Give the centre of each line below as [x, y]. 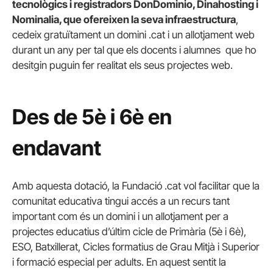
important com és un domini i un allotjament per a [120, 217]
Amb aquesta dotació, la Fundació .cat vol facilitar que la [136, 186]
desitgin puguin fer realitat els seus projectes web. [122, 65]
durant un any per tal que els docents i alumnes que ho [134, 50]
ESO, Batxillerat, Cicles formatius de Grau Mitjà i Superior [136, 247]
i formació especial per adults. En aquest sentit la [119, 262]
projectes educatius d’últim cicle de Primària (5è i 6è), [129, 232]
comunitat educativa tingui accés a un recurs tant [121, 201]
